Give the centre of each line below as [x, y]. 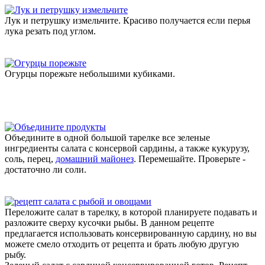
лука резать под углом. [50, 31]
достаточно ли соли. [46, 169]
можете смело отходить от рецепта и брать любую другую [122, 244]
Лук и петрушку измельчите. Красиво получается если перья [127, 20]
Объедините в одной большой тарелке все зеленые [107, 137]
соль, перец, [30, 159]
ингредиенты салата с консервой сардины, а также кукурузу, [127, 148]
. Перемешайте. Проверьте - [190, 159]
